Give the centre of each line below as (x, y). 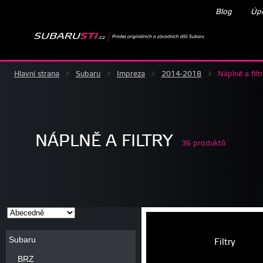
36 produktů (203, 143)
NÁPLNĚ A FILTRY (104, 141)
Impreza (131, 74)
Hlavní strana (37, 74)
